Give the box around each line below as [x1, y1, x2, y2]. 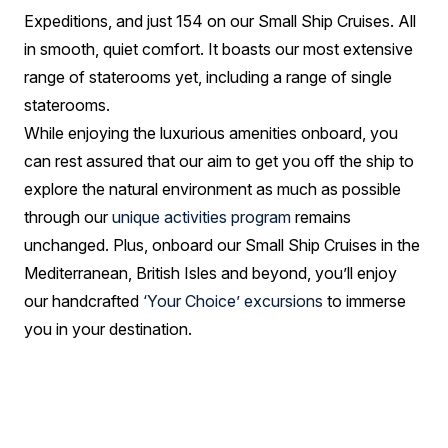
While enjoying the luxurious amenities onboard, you [24, 123, 398, 143]
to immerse [323, 291, 406, 311]
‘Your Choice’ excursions [143, 291, 323, 311]
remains [291, 207, 351, 227]
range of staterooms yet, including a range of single [24, 67, 392, 87]
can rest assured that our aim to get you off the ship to [24, 151, 414, 171]
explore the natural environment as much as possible [24, 179, 401, 199]
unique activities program [112, 207, 291, 227]
